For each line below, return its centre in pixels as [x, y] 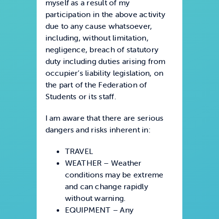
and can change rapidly [106, 186]
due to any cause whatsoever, [99, 26]
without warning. [95, 198]
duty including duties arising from [105, 61]
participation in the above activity [105, 14]
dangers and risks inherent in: [98, 130]
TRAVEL [79, 151]
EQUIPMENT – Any [99, 210]
